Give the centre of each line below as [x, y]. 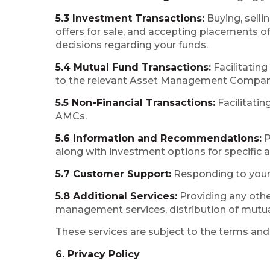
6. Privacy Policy [98, 254]
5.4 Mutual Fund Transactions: [133, 67]
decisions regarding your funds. [132, 45]
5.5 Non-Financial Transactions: [135, 103]
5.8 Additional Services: [116, 196]
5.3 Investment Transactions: [130, 18]
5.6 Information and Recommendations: [159, 138]
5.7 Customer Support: [113, 174]
